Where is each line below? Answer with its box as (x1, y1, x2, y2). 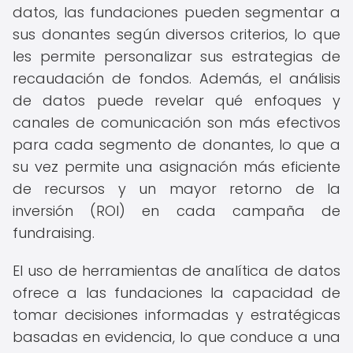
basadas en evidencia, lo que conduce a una (13, 327, 340, 347)
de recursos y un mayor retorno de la (13, 179, 340, 199)
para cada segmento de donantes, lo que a (13, 135, 340, 154)
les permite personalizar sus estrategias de (13, 46, 340, 66)
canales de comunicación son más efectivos (13, 113, 340, 132)
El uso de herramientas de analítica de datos (13, 261, 340, 281)
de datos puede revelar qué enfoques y (13, 91, 340, 110)
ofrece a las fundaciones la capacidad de (13, 283, 340, 303)
